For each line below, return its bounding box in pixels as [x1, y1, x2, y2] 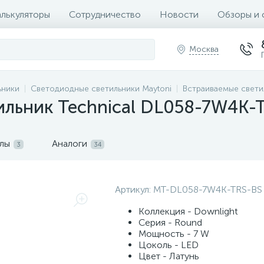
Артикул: [115, 184, 153, 195]
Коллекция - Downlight [138, 206, 238, 217]
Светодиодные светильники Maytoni [31, 84, 171, 94]
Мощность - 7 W [138, 228, 209, 239]
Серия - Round [138, 217, 202, 228]
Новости [160, 8, 199, 20]
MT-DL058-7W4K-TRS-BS [153, 184, 262, 195]
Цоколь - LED [138, 239, 199, 250]
